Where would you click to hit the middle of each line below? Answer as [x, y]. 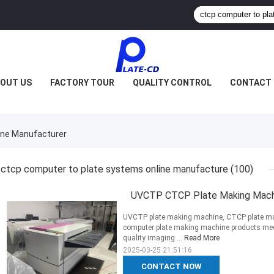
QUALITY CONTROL [172, 83]
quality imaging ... [154, 238]
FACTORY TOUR [82, 83]
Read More [202, 238]
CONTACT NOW [171, 267]
